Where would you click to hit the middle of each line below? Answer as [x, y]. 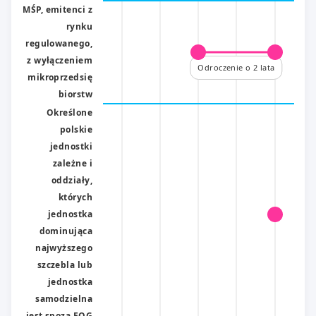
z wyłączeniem [60, 60]
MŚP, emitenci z [57, 9]
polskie [76, 129]
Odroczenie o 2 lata [236, 67]
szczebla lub [65, 265]
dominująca [66, 231]
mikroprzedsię [60, 77]
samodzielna [64, 298]
